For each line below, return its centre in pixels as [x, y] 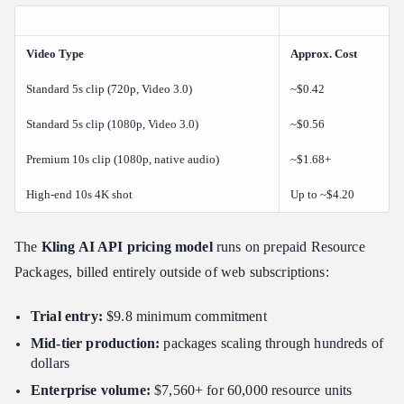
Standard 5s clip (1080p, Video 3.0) [112, 124]
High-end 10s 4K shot [79, 194]
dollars [50, 363]
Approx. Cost [324, 53]
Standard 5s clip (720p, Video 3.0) [109, 88]
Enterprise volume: [91, 390]
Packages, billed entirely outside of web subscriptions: [172, 271]
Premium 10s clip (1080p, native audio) [123, 159]
